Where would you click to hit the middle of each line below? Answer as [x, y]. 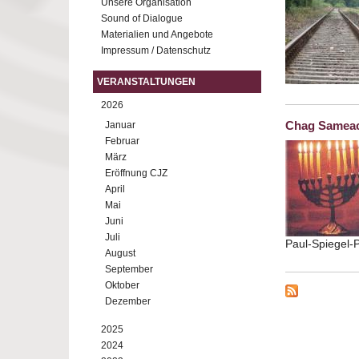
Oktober [122, 285]
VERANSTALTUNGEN [146, 82]
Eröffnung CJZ [136, 173]
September [129, 269]
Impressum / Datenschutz [156, 50]
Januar [120, 125]
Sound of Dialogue [142, 18]
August [120, 253]
